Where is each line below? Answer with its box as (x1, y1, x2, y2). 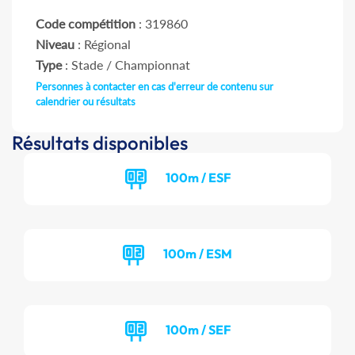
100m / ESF (165, 169, 231, 185)
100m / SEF (165, 321, 231, 338)
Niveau (36, 36, 74, 52)
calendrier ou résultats (36, 95, 136, 109)
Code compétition (36, 16, 136, 32)
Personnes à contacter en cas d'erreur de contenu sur (36, 80, 273, 94)
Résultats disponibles (12, 131, 188, 155)
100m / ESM (163, 245, 232, 261)
